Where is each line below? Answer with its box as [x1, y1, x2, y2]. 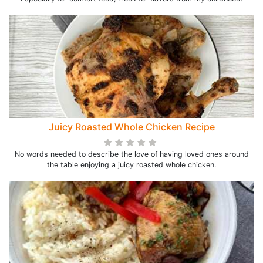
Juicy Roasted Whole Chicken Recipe [48, 121, 215, 133]
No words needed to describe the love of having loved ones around [14, 150, 249, 159]
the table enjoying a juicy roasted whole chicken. [47, 160, 216, 169]
